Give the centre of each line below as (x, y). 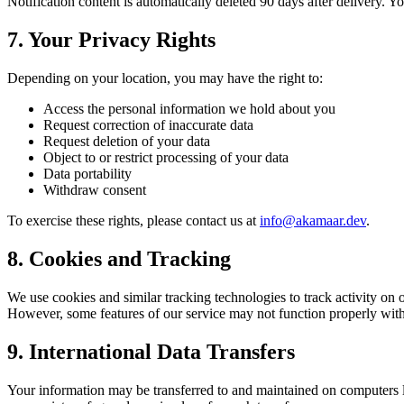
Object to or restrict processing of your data (166, 157)
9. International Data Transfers (151, 351)
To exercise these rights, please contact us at (133, 220)
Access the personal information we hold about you (189, 108)
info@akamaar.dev (313, 220)
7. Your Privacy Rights (111, 40)
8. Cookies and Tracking (119, 258)
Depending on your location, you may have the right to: (165, 78)
